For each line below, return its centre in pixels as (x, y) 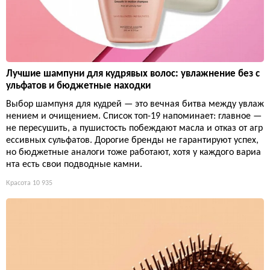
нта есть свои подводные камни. (74, 165)
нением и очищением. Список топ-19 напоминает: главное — (134, 117)
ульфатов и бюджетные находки (78, 86)
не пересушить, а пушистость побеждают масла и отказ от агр (134, 129)
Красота (18, 184)
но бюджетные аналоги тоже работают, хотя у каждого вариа (133, 153)
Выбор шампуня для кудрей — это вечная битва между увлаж (135, 105)
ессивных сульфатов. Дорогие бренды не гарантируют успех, (132, 141)
